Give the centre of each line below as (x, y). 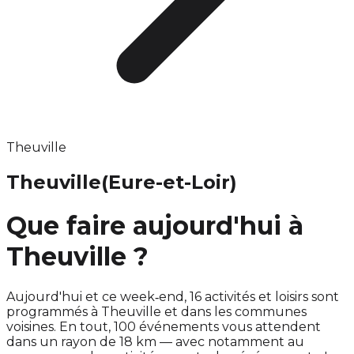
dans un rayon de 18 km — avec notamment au (155, 341)
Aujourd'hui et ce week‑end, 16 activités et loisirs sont (173, 296)
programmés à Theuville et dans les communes (156, 311)
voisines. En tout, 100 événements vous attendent (164, 326)
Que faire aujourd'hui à (155, 226)
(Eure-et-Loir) (169, 182)
